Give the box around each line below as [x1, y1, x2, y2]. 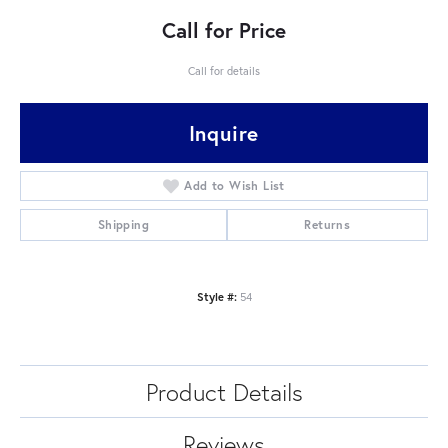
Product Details [145, 376, 303, 408]
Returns [304, 217, 351, 232]
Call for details [188, 63, 260, 78]
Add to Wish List [184, 178, 285, 193]
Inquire [188, 119, 260, 147]
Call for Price [162, 16, 286, 44]
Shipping [97, 217, 149, 232]
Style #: [196, 289, 237, 304]
